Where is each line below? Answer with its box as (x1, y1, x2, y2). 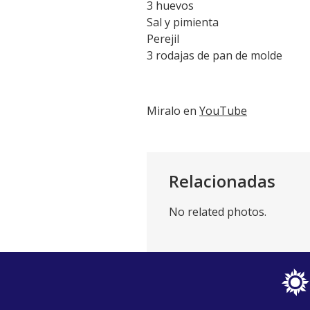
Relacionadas (169, 170, 275, 193)
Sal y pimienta (147, 15, 219, 30)
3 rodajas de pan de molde (147, 48, 282, 64)
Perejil (147, 31, 179, 47)
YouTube (199, 103, 247, 119)
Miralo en (147, 103, 199, 119)
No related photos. (169, 204, 266, 220)
